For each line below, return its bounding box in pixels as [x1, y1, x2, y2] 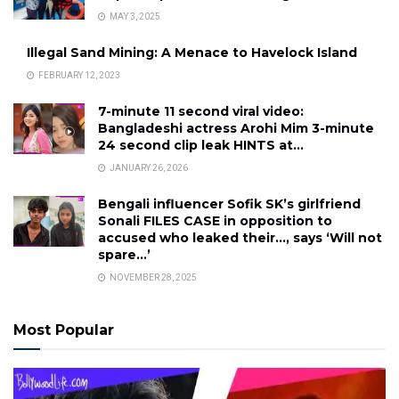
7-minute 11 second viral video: [98, 102, 304, 119]
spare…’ [98, 246, 151, 263]
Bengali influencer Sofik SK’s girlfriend [98, 195, 361, 212]
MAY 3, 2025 [108, 11, 160, 21]
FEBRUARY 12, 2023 [37, 69, 120, 80]
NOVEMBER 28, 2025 [108, 272, 197, 282]
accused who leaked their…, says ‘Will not [98, 229, 382, 246]
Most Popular [13, 321, 114, 338]
